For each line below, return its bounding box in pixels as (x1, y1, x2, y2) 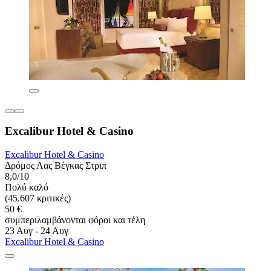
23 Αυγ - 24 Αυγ (5, 226, 68, 237)
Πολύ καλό (5, 182, 48, 193)
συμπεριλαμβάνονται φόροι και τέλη (5, 215, 145, 226)
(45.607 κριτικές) (5, 193, 71, 204)
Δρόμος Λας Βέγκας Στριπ (5, 160, 106, 171)
